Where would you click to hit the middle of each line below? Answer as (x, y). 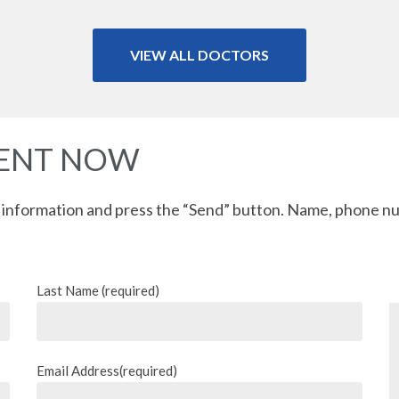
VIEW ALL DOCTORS (199, 54)
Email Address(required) (106, 370)
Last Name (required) (98, 290)
